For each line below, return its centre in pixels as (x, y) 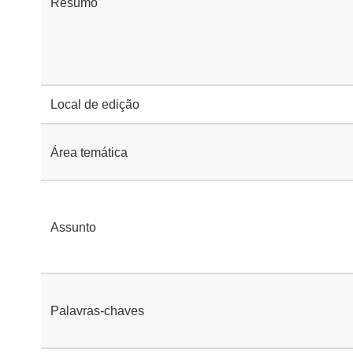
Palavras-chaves (97, 311)
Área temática (89, 152)
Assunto (73, 227)
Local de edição (95, 104)
